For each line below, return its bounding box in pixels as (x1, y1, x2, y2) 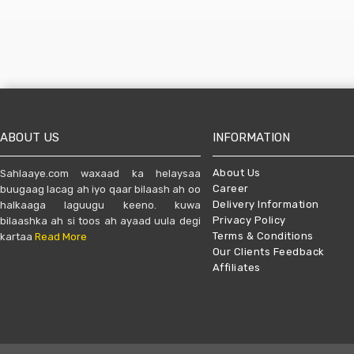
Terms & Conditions (212, 230, 314, 242)
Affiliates (212, 262, 261, 273)
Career (212, 183, 249, 194)
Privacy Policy (212, 214, 286, 226)
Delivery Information (212, 198, 319, 210)
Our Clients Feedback (212, 246, 325, 258)
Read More (35, 231, 87, 243)
